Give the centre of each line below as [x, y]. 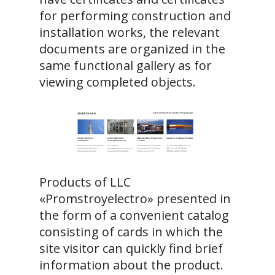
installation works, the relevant [130, 32]
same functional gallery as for [126, 65]
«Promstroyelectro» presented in [135, 199]
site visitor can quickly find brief [131, 249]
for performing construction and [135, 15]
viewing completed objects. [118, 82]
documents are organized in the [132, 48]
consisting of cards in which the [131, 232]
